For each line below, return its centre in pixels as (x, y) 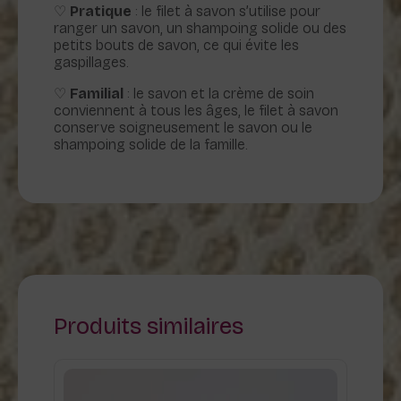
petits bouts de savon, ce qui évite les (176, 46)
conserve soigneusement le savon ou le (183, 128)
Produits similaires (149, 326)
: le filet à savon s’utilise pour (226, 12)
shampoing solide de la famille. (151, 145)
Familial (97, 94)
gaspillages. (91, 63)
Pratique (101, 12)
